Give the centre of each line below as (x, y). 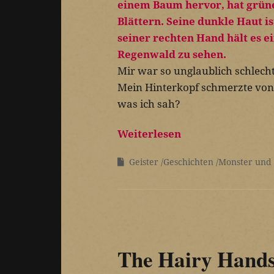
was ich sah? (149, 103)
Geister (144, 161)
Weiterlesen (149, 133)
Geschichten (188, 161)
